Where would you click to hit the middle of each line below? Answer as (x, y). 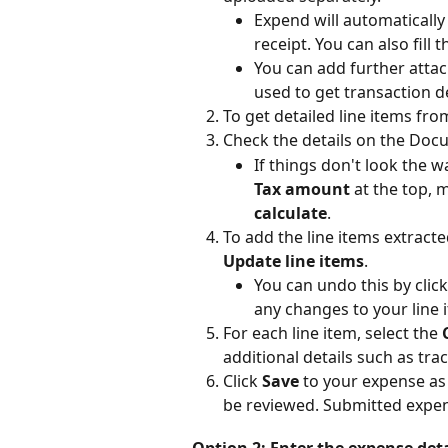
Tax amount (302, 188)
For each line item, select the (332, 332)
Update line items (293, 260)
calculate (290, 212)
